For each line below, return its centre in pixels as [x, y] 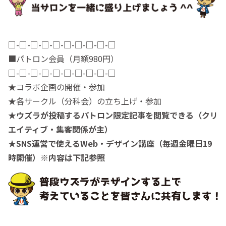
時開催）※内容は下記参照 [56, 157]
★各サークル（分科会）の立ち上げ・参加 [85, 101]
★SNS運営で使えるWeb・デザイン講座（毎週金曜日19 [110, 143]
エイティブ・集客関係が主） [60, 129]
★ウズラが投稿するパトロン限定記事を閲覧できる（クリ [113, 115]
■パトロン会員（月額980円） [63, 59]
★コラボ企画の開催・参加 [56, 87]
